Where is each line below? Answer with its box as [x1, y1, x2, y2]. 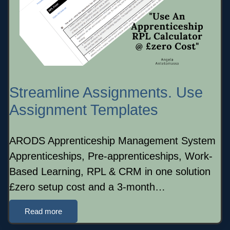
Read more [25, 206, 62, 216]
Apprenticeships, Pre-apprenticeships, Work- [9, 150, 213, 162]
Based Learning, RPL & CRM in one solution [9, 165, 210, 177]
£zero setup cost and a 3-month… [9, 181, 165, 193]
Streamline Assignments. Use [9, 84, 203, 101]
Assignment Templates [9, 101, 158, 118]
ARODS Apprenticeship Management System [9, 135, 216, 146]
